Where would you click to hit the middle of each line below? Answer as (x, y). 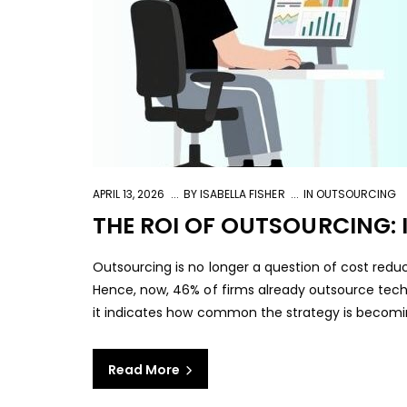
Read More (146, 370)
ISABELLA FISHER (241, 194)
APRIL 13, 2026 (129, 194)
